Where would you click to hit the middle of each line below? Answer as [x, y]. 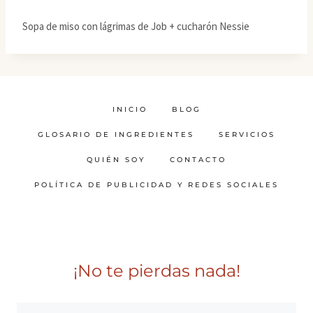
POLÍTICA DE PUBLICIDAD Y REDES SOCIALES [156, 184]
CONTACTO [198, 159]
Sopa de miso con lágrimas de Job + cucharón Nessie [136, 26]
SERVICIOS [247, 134]
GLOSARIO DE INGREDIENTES [116, 134]
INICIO [130, 109]
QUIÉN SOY [116, 159]
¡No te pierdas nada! [156, 270]
